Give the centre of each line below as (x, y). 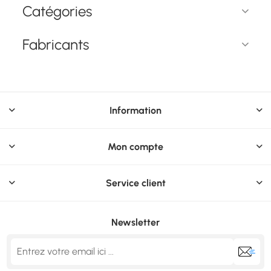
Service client (135, 183)
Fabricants (56, 44)
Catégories (57, 11)
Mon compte (135, 146)
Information (135, 110)
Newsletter (135, 222)
